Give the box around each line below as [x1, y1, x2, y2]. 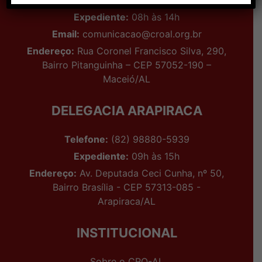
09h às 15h [129, 150, 180, 163]
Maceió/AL [103, 73, 150, 85]
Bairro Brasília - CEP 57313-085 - [53, 181, 201, 194]
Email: [51, 28, 80, 40]
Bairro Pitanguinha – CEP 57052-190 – [42, 59, 211, 71]
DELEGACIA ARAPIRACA [51, 103, 202, 119]
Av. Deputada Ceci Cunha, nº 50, [77, 167, 224, 180]
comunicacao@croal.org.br [79, 28, 202, 40]
